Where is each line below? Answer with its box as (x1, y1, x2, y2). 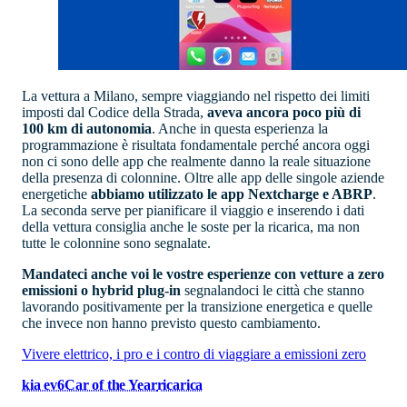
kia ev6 (22, 377, 65, 393)
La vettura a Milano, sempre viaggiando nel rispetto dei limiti (22, 88, 370, 104)
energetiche (22, 186, 91, 203)
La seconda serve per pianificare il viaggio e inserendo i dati (22, 203, 364, 219)
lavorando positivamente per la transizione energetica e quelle (22, 299, 372, 315)
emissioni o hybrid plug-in (22, 283, 181, 299)
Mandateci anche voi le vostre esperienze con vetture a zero (22, 266, 384, 283)
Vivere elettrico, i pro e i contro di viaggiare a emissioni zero (22, 346, 366, 362)
